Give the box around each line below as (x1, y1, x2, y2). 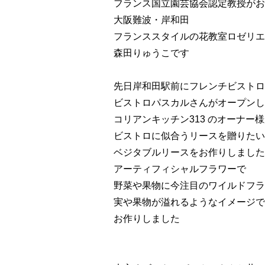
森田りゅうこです (114, 48, 189, 59)
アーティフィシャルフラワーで (114, 164, 246, 174)
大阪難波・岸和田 (114, 15, 189, 25)
